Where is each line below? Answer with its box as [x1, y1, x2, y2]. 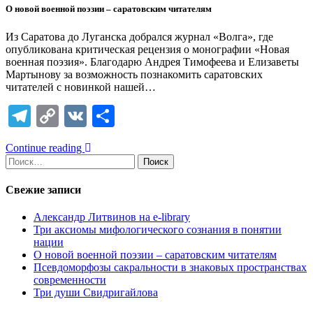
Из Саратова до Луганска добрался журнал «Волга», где [6, 30, 273, 43]
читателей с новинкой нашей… [6, 80, 156, 93]
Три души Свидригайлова [34, 286, 158, 299]
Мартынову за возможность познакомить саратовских [6, 68, 263, 80]
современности [34, 274, 106, 286]
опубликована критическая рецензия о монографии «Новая [6, 43, 289, 55]
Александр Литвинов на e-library [34, 211, 190, 224]
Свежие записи [6, 183, 81, 196]
